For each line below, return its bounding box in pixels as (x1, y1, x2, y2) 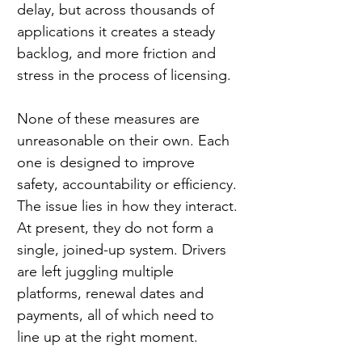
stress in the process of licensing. (17, 66, 231, 85)
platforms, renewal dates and (17, 284, 208, 303)
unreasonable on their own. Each (17, 132, 234, 150)
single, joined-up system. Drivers (17, 241, 230, 259)
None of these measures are (17, 110, 204, 128)
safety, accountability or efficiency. (17, 175, 241, 194)
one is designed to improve (17, 154, 199, 172)
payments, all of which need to (17, 306, 218, 325)
